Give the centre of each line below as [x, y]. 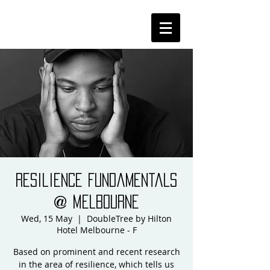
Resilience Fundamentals [96, 180]
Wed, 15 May [47, 218]
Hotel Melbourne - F [96, 230]
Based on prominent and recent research [96, 252]
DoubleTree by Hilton [129, 218]
